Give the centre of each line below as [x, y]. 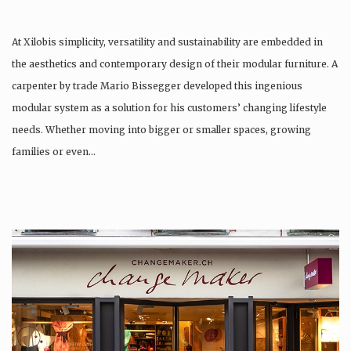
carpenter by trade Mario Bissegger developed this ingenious [157, 86]
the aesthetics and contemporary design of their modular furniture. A [175, 64]
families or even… [54, 152]
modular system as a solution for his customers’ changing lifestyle [169, 108]
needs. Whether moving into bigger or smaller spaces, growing [161, 130]
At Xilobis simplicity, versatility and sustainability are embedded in [167, 42]
